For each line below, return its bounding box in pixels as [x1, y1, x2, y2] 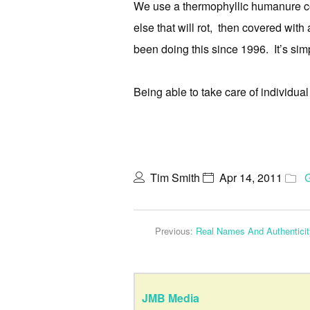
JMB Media [142, 290, 199, 307]
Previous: [155, 224, 196, 237]
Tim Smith [150, 170, 200, 185]
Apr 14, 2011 [219, 170, 282, 185]
